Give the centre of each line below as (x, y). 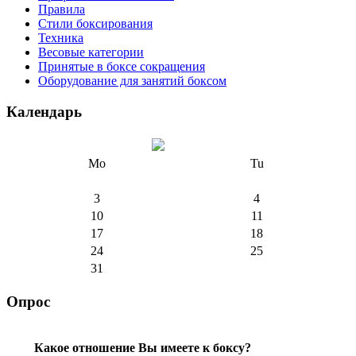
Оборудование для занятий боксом (132, 80)
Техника (61, 37)
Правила (62, 9)
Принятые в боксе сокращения (122, 66)
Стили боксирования (95, 23)
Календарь (44, 111)
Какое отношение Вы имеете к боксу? (142, 347)
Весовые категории (91, 52)
